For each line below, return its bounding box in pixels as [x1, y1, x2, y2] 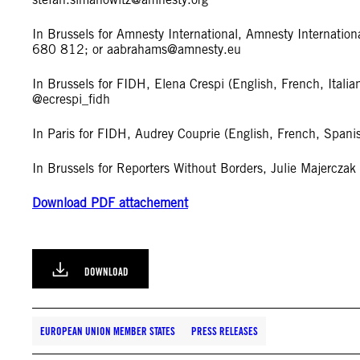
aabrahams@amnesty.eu [107, 42, 241, 57]
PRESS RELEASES [191, 325, 258, 337]
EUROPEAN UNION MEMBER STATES [40, 325, 175, 337]
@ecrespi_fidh [32, 92, 110, 107]
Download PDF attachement [32, 195, 188, 211]
